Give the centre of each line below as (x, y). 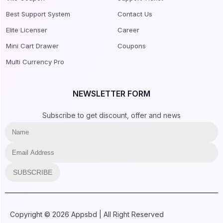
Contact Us (135, 14)
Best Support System (38, 14)
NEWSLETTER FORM (111, 93)
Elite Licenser (27, 30)
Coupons (132, 46)
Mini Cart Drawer (32, 46)
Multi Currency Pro (35, 61)
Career (128, 30)
